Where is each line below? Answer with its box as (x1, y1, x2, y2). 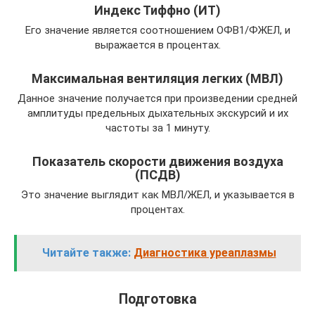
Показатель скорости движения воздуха (32, 153, 283, 169)
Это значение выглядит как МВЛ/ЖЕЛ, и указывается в (20, 188, 295, 201)
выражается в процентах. (94, 38, 221, 51)
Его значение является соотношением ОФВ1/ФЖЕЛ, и (25, 23, 290, 37)
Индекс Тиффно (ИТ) (94, 2, 221, 18)
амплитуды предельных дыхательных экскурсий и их (27, 106, 288, 120)
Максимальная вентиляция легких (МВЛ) (32, 70, 283, 86)
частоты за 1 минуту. (105, 121, 210, 134)
